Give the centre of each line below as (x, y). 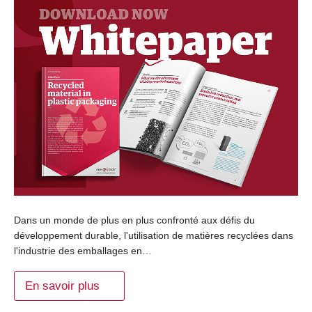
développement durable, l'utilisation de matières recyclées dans (154, 236)
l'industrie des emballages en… (83, 251)
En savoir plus (62, 286)
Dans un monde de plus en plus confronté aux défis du (134, 220)
